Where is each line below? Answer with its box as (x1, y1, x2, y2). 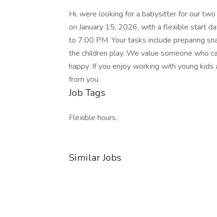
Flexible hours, (69, 112, 117, 123)
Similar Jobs (69, 151, 122, 164)
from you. (69, 74, 100, 85)
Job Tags (69, 86, 106, 99)
